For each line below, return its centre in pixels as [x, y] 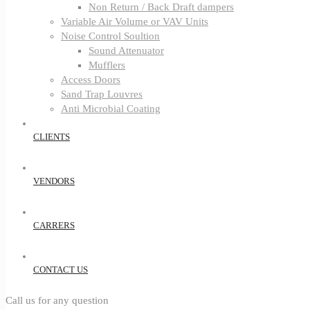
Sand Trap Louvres [102, 94]
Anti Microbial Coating [111, 109]
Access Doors [91, 80]
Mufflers [107, 65]
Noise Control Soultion [110, 36]
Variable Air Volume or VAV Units [135, 21]
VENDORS [54, 181]
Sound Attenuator [126, 51]
